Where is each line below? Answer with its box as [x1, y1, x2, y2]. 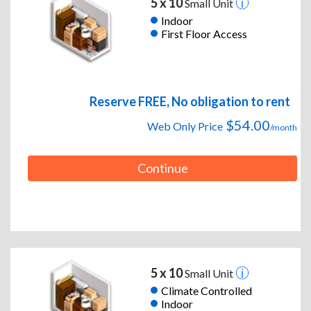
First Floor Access [160, 26, 247, 40]
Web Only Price [147, 119, 223, 133]
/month [270, 122, 297, 133]
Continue [137, 160, 188, 176]
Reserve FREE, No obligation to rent [90, 94, 290, 110]
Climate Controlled [160, 283, 252, 297]
